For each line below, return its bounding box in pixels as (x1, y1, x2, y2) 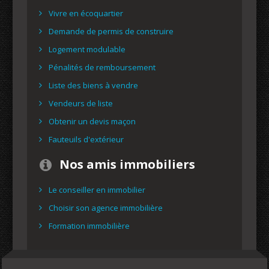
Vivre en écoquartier (49, 7, 123, 19)
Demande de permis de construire (49, 25, 174, 37)
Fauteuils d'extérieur (49, 133, 124, 145)
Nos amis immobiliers (59, 156, 195, 172)
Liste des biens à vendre (49, 79, 138, 91)
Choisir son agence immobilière (49, 202, 163, 213)
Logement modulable (49, 43, 125, 55)
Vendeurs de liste (49, 97, 113, 109)
